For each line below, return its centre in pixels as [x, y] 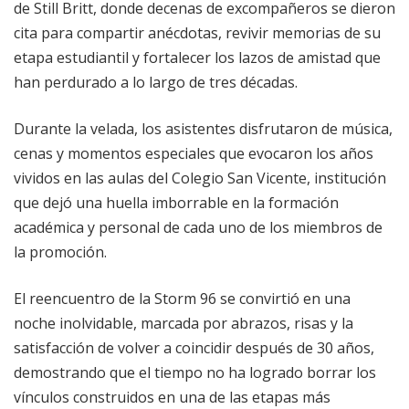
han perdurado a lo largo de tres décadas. [156, 82]
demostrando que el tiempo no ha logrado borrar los [195, 372]
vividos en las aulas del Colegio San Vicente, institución [200, 178]
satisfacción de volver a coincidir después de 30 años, [194, 347]
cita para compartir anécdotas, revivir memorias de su [197, 32]
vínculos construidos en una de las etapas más [172, 397]
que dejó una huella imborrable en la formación [176, 202]
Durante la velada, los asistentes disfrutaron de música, [203, 128]
